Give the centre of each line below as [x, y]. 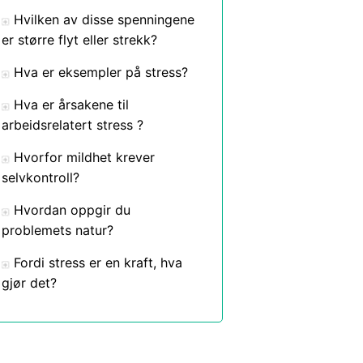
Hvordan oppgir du [72, 210]
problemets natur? [58, 230]
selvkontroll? [41, 177]
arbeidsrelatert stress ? [73, 125]
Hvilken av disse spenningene [104, 19]
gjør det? [29, 283]
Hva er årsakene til [71, 105]
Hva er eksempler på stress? [101, 72]
